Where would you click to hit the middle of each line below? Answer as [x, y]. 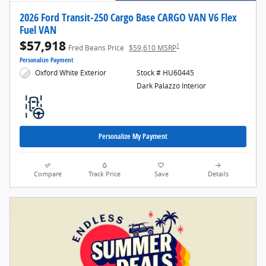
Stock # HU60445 [165, 72]
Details [218, 174]
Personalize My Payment [133, 137]
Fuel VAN [38, 29]
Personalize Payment [47, 60]
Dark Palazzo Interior [171, 85]
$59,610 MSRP [153, 47]
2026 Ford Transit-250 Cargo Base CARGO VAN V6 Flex [128, 17]
